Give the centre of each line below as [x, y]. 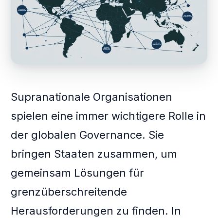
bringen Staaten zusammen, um [94, 154]
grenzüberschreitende [69, 192]
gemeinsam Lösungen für [78, 173]
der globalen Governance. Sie [88, 135]
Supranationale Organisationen [92, 97]
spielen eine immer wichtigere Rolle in [109, 116]
